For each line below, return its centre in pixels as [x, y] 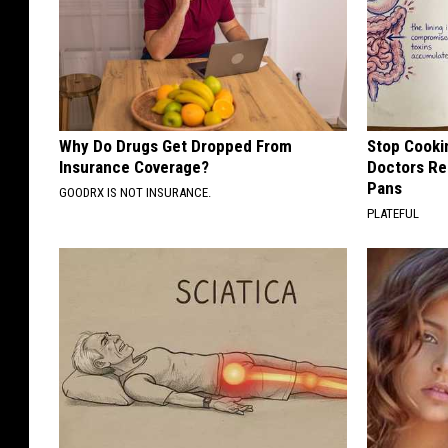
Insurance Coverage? [134, 166]
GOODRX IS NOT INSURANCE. [135, 192]
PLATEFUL [393, 213]
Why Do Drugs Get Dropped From [175, 145]
